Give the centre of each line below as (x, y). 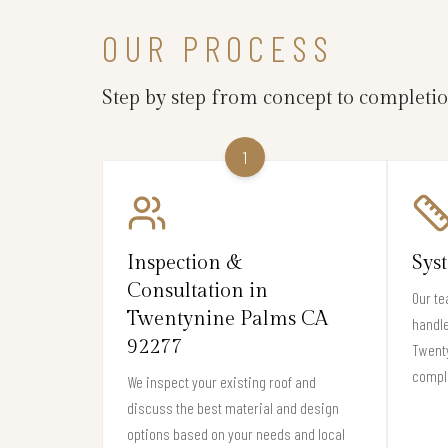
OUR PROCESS (218, 47)
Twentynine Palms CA (227, 318)
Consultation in (197, 290)
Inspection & (185, 262)
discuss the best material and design (233, 407)
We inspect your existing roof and (221, 381)
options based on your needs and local (236, 433)
